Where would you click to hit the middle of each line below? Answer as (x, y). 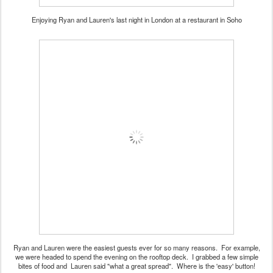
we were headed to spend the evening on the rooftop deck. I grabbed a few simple (136, 256)
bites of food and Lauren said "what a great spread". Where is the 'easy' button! (136, 265)
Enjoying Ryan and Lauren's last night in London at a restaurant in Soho (136, 19)
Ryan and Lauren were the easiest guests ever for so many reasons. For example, (136, 247)
